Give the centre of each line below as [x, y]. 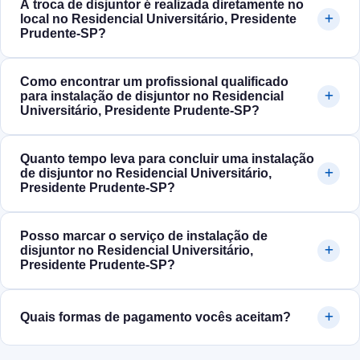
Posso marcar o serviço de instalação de [144, 236]
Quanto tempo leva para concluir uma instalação [167, 159]
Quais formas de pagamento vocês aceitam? [155, 317]
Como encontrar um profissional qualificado [154, 82]
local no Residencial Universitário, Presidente [158, 19]
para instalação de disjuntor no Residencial [152, 96]
